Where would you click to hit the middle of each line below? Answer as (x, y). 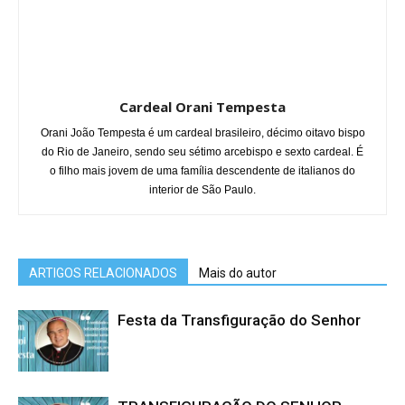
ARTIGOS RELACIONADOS (103, 273)
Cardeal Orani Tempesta (202, 106)
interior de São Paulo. (202, 189)
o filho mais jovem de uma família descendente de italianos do (202, 170)
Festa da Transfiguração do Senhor (239, 320)
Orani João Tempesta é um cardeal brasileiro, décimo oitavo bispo (202, 132)
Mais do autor (238, 273)
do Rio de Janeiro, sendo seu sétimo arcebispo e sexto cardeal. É (202, 151)
